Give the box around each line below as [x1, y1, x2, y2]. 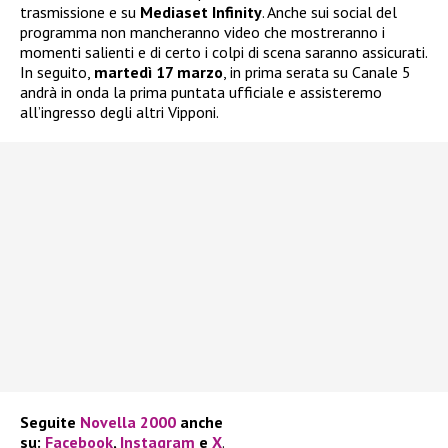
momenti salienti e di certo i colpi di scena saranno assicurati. [20, 41, 427, 62]
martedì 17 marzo [94, 61, 223, 82]
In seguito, [20, 61, 94, 82]
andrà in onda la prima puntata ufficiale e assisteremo [20, 81, 382, 102]
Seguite [20, 411, 80, 432]
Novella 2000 [80, 411, 176, 432]
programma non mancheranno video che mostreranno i [20, 21, 385, 42]
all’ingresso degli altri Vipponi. [20, 101, 219, 122]
